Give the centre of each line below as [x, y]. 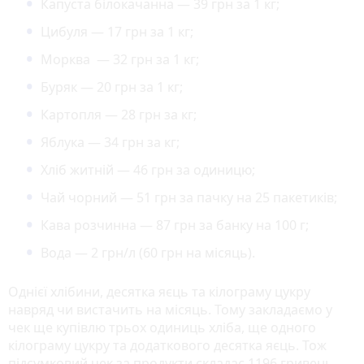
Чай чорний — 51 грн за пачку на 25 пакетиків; [189, 197]
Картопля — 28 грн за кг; [119, 114]
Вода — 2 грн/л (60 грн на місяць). [148, 252]
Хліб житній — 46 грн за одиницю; [148, 169]
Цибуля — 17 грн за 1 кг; [117, 31]
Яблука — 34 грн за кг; [110, 142]
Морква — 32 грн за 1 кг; [120, 59]
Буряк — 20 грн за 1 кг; [112, 87]
